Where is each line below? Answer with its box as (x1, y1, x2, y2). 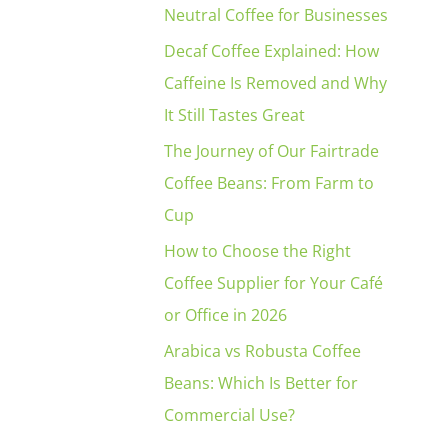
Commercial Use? (164, 403, 295, 426)
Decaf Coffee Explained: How (164, 39, 379, 62)
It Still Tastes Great (164, 103, 305, 126)
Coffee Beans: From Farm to (164, 171, 374, 194)
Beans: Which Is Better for (164, 371, 358, 394)
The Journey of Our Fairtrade (164, 139, 379, 162)
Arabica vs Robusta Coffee (164, 339, 361, 362)
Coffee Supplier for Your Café (164, 271, 383, 294)
